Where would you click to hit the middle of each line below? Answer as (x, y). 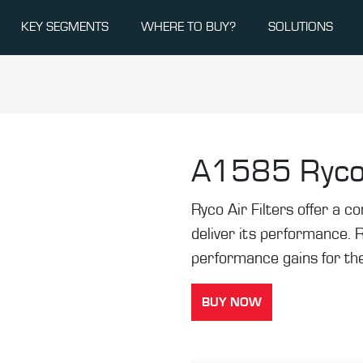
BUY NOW (232, 303)
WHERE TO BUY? (188, 26)
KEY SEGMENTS (65, 26)
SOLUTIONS (301, 26)
